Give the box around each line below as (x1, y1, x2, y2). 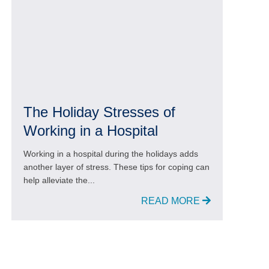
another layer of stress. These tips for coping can (23, 162, 210, 172)
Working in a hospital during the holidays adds (23, 149, 199, 159)
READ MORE (141, 196, 200, 207)
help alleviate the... (23, 175, 95, 186)
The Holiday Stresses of (23, 104, 176, 121)
